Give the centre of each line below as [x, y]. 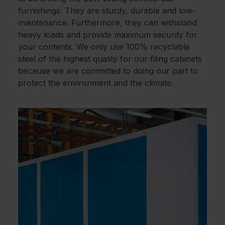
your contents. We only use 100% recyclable [104, 47]
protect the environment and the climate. [96, 83]
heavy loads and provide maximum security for [108, 35]
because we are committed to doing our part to [108, 71]
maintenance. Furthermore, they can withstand [107, 23]
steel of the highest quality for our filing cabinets [110, 59]
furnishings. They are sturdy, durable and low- [107, 11]
